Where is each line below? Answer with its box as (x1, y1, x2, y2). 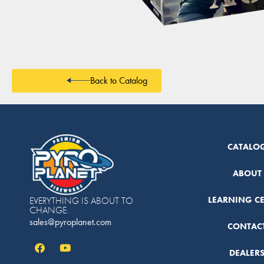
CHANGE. (29, 203, 69, 216)
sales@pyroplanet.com (29, 215, 112, 228)
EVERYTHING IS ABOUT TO (29, 194, 134, 207)
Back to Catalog (90, 74, 147, 87)
